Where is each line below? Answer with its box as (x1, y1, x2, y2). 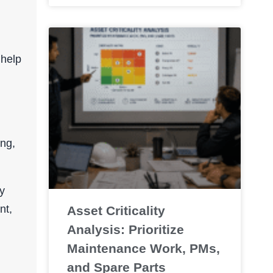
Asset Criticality (66, 203, 165, 218)
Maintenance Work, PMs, (66, 241, 220, 255)
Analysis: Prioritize (66, 222, 184, 236)
